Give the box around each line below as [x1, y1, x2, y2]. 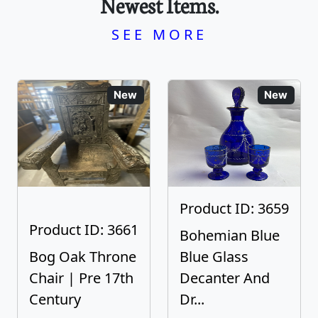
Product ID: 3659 [180, 199, 289, 218]
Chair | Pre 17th [29, 268, 133, 287]
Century [29, 290, 81, 309]
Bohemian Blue [180, 226, 280, 245]
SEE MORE [111, 25, 207, 44]
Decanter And [180, 268, 270, 287]
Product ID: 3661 [29, 220, 138, 239]
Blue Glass [180, 247, 248, 266]
